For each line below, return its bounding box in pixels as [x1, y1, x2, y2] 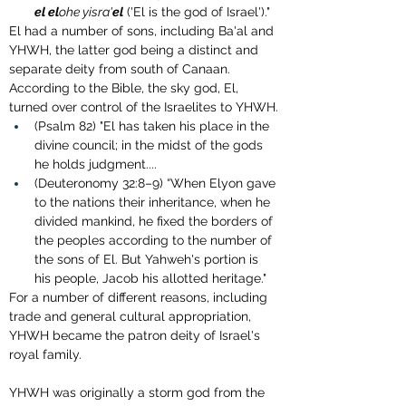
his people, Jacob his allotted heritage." [34, 271, 266, 286]
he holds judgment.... [34, 157, 157, 172]
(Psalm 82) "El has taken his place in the [34, 119, 273, 134]
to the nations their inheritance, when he [34, 195, 274, 210]
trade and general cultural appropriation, [9, 309, 255, 324]
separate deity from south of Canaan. [9, 62, 234, 77]
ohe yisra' [59, 5, 112, 20]
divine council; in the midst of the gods [34, 138, 266, 153]
